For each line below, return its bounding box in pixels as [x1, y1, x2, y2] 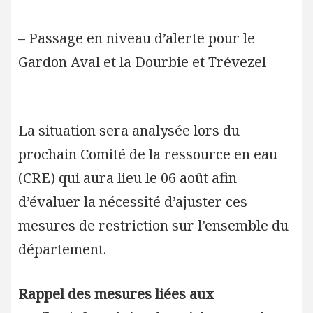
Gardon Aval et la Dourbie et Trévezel [17, 52, 266, 71]
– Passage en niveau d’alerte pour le [17, 29, 255, 48]
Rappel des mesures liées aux [17, 284, 214, 303]
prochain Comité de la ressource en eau [17, 145, 277, 163]
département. [17, 240, 106, 259]
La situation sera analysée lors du [17, 121, 240, 140]
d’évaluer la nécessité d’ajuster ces [17, 192, 247, 211]
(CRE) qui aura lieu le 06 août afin [17, 168, 237, 187]
